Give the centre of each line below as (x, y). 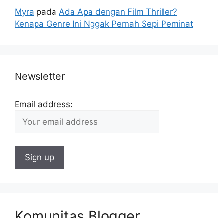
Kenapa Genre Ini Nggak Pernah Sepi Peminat (104, 24)
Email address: (44, 104)
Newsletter (40, 77)
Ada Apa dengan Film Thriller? (118, 12)
